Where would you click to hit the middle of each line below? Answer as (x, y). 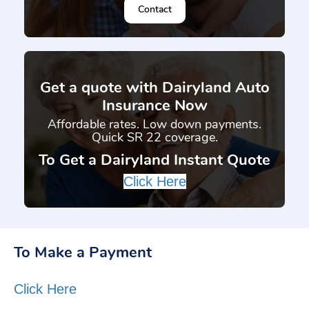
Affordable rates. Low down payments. (154, 124)
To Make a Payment (83, 252)
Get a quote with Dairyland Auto (154, 88)
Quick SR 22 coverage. (154, 137)
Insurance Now (154, 106)
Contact (154, 9)
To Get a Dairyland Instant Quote (154, 160)
